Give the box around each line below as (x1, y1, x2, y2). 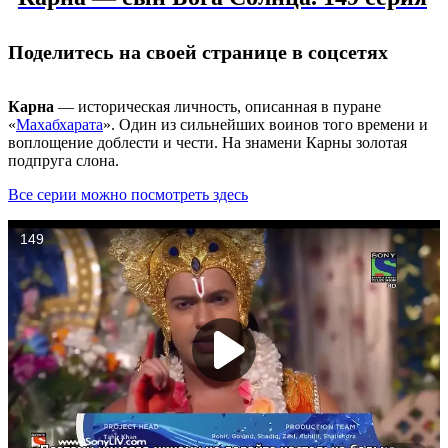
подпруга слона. (8, 151, 119, 169)
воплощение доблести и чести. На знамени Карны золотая (8, 133, 407, 151)
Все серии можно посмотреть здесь (8, 185, 248, 203)
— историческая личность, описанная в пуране (54, 97, 381, 115)
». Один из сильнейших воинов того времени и (103, 115, 428, 133)
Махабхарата (16, 115, 103, 133)
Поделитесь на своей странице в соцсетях (8, 40, 388, 63)
